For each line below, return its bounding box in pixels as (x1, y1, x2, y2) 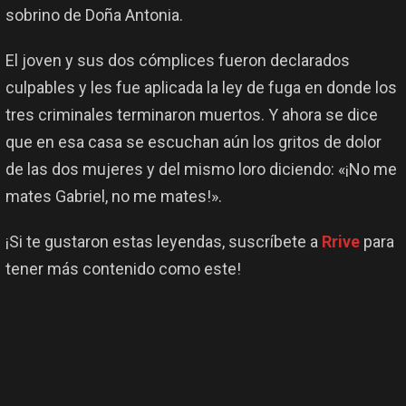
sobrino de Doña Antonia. (5, 5, 183, 25)
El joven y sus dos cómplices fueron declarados (5, 51, 350, 71)
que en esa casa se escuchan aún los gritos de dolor (5, 132, 382, 152)
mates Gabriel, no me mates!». (5, 187, 222, 207)
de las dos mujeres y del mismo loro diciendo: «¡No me (5, 159, 397, 179)
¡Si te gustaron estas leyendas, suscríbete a (5, 232, 322, 252)
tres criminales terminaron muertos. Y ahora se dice (5, 105, 378, 125)
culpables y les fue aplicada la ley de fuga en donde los (5, 78, 397, 98)
